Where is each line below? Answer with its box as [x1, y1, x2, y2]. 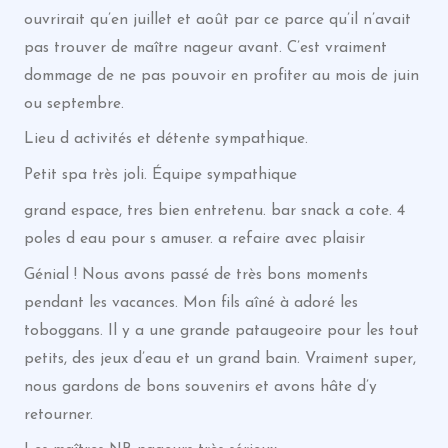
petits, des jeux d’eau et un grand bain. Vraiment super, [23, 350, 416, 367]
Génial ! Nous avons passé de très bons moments [23, 266, 368, 283]
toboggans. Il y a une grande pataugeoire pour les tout [23, 322, 419, 339]
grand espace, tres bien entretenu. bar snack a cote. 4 [23, 202, 405, 219]
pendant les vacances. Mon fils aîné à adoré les [23, 294, 358, 311]
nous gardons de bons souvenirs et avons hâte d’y [23, 378, 377, 395]
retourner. [23, 406, 93, 423]
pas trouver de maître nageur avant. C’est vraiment [23, 39, 387, 56]
